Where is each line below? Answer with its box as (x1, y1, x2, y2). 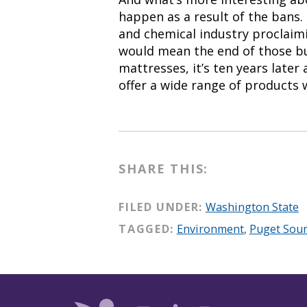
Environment (176, 221, 244, 236)
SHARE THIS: (119, 160, 209, 177)
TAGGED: (119, 221, 174, 236)
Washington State (205, 199, 299, 214)
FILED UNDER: (119, 199, 203, 214)
